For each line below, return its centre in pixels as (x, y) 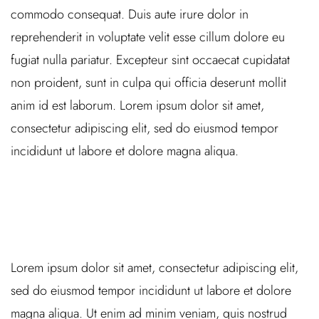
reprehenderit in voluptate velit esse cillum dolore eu (148, 37)
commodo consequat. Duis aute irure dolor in (130, 14)
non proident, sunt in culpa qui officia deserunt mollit (148, 83)
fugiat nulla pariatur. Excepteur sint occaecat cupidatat (150, 60)
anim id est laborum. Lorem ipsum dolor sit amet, (137, 105)
